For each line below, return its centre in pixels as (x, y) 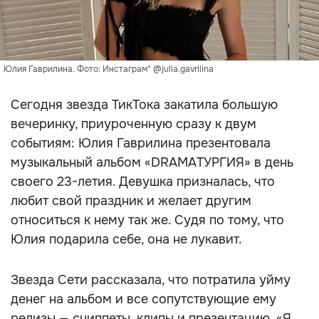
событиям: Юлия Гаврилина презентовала (141, 143)
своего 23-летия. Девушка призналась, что (143, 182)
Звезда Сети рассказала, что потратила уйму (151, 280)
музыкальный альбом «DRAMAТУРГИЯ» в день (152, 162)
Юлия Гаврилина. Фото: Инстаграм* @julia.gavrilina (109, 69)
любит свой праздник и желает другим (131, 201)
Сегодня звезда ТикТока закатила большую (144, 105)
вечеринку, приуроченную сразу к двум (134, 124)
